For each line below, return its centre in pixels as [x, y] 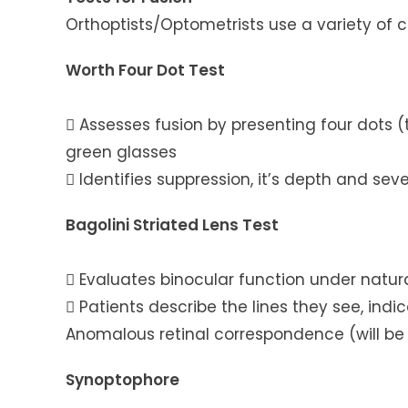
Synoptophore [122, 380]
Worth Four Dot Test [145, 71]
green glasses [121, 153]
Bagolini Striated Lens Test [172, 225]
